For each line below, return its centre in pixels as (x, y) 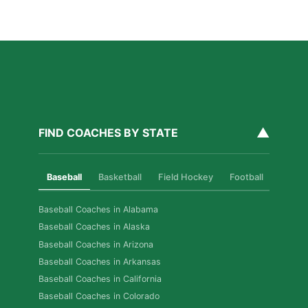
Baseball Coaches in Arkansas (100, 261)
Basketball (120, 177)
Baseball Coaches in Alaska (94, 227)
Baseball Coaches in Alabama (98, 210)
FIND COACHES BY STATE (108, 133)
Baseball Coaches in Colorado (99, 296)
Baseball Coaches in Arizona (96, 244)
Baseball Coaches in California (100, 278)
